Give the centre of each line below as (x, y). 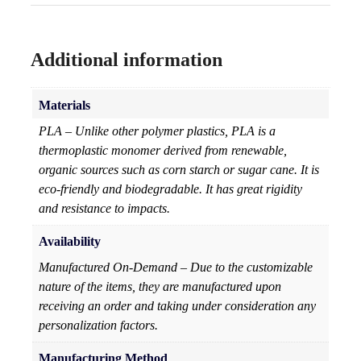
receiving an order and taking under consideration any (177, 306)
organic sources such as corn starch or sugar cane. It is (179, 170)
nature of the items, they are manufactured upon (160, 287)
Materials (64, 106)
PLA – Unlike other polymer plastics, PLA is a (157, 131)
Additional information (127, 60)
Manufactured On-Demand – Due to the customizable (176, 268)
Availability (70, 242)
